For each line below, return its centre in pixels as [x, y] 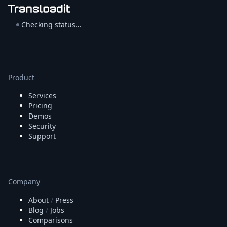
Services [42, 96]
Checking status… [51, 25]
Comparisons [51, 220]
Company [24, 182]
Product [21, 78]
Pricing [40, 106]
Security [42, 126]
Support [42, 136]
